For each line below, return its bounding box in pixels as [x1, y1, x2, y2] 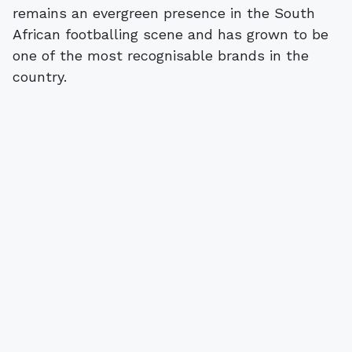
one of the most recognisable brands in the [13, 46, 309, 64]
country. [13, 68, 67, 85]
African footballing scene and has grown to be [13, 25, 328, 42]
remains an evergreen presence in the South [13, 4, 315, 21]
